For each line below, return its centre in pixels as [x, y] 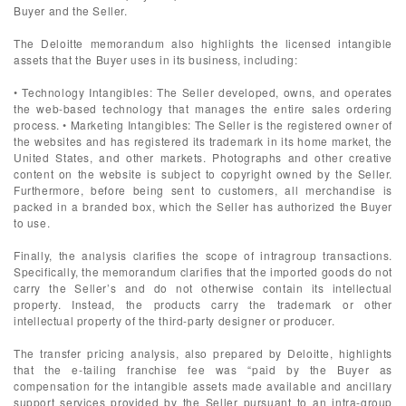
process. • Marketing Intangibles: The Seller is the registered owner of [203, 125]
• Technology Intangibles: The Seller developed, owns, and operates [203, 92]
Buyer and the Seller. [71, 10]
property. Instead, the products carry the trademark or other [203, 304]
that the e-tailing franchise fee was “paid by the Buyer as [203, 369]
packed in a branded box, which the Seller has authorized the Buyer [203, 206]
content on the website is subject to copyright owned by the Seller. [203, 174]
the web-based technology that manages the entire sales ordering [203, 108]
